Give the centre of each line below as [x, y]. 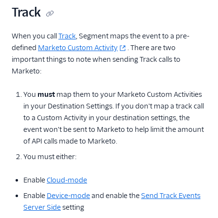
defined [25, 48]
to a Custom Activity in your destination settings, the [107, 118]
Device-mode [68, 196]
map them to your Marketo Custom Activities [128, 95]
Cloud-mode [67, 180]
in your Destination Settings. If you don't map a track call [114, 106]
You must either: [50, 157]
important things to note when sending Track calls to [96, 60]
